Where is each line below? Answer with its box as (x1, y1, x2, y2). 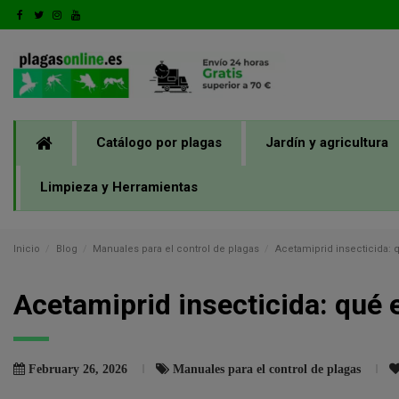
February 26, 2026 (28, 361, 131, 376)
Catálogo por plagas (96, 134, 222, 151)
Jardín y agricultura (265, 134, 388, 151)
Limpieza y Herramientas (40, 179, 198, 196)
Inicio (13, 242, 40, 255)
